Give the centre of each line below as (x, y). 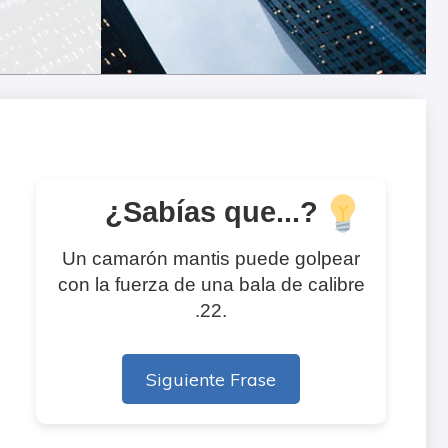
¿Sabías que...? (211, 212)
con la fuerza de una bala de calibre (211, 285)
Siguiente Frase (211, 379)
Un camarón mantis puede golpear (211, 259)
